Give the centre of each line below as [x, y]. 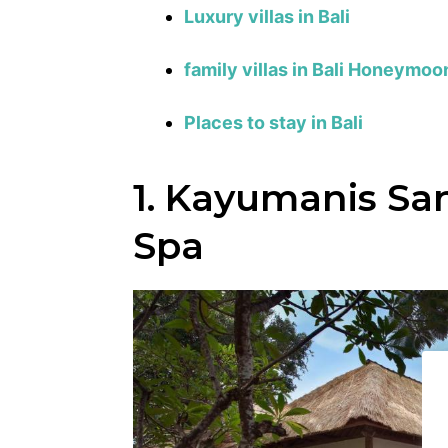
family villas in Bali [264, 69]
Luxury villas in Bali [267, 16]
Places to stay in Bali [274, 122]
